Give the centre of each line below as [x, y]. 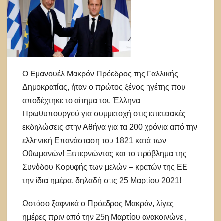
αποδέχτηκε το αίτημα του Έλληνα [81, 101]
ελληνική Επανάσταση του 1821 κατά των [94, 141]
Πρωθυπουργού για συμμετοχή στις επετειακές [104, 114]
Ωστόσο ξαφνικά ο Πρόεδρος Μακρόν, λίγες [98, 204]
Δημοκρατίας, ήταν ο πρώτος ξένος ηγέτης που [104, 87]
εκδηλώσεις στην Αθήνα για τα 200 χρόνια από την [110, 127]
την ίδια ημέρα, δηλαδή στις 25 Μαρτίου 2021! [104, 181]
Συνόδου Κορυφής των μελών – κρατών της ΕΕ [105, 167]
